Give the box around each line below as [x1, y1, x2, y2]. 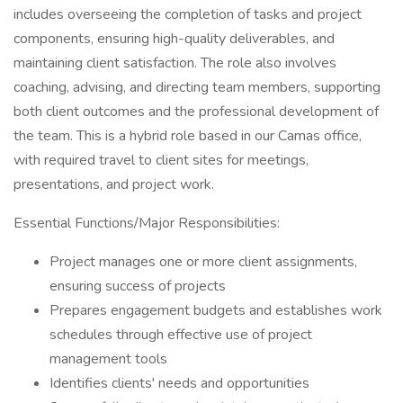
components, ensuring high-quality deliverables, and [13, 29, 335, 49]
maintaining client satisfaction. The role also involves [13, 53, 336, 73]
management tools [49, 349, 167, 369]
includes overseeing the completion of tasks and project [13, 4, 362, 24]
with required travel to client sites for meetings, [13, 150, 309, 170]
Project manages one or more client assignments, [49, 252, 357, 272]
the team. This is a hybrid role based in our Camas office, [13, 126, 362, 146]
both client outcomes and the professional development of [13, 102, 379, 121]
